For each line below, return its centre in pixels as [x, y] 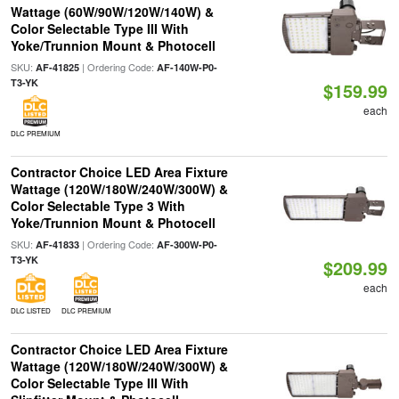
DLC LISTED [30, 310]
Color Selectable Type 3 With [98, 206]
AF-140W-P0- [187, 67]
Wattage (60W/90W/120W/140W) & [112, 12]
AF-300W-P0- [187, 244]
